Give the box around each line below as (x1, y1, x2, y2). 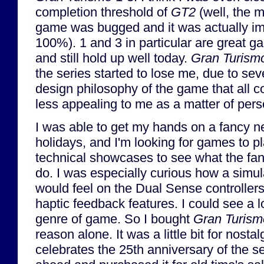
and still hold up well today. (35, 50, 191, 65)
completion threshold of (35, 4, 171, 19)
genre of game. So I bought (35, 211, 193, 226)
